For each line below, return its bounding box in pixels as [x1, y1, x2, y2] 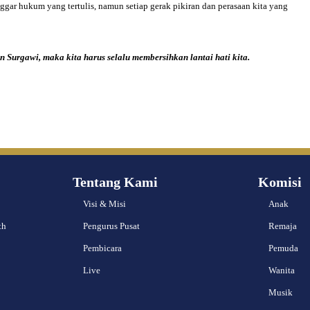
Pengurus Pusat [82, 221, 140, 231]
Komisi [258, 174, 302, 190]
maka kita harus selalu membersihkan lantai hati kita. [43, 52, 250, 62]
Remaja [268, 221, 298, 231]
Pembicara [82, 243, 122, 253]
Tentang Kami [72, 174, 158, 190]
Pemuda [268, 243, 299, 253]
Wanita [268, 265, 295, 275]
